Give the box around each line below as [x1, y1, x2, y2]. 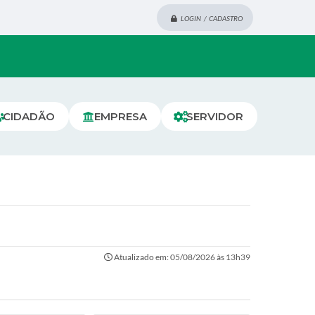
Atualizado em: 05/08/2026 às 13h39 [112, 252, 250, 262]
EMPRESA [94, 110, 147, 123]
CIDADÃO [3, 110, 55, 123]
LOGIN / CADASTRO [181, 14, 243, 23]
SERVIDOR [186, 110, 243, 123]
